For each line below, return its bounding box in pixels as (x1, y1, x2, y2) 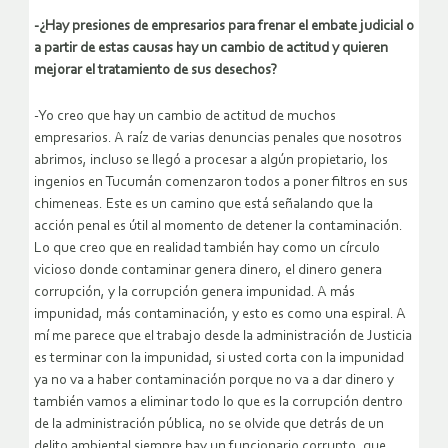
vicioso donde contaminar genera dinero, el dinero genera (34, 263, 382, 279)
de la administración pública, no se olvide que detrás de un (34, 417, 384, 433)
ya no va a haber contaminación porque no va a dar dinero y (34, 373, 394, 389)
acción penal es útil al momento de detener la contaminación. (34, 219, 403, 235)
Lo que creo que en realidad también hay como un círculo (34, 241, 380, 257)
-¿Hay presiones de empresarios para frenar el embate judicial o (34, 19, 414, 35)
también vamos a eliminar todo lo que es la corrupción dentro (34, 395, 403, 411)
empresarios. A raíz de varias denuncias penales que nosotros (34, 131, 402, 147)
